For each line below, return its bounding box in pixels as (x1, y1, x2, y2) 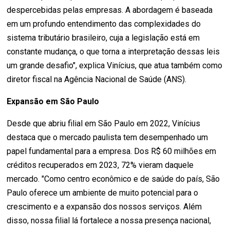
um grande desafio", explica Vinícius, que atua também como (7, 60, 223, 70)
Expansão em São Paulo (7, 96, 100, 106)
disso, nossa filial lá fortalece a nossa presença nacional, (7, 215, 212, 225)
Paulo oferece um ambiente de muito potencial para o (7, 187, 199, 198)
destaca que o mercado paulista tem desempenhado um (7, 132, 208, 142)
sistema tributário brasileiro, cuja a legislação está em (7, 32, 200, 43)
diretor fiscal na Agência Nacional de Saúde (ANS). (7, 74, 187, 84)
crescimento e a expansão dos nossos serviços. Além (7, 201, 202, 212)
